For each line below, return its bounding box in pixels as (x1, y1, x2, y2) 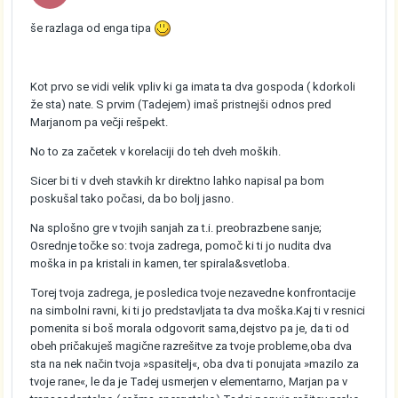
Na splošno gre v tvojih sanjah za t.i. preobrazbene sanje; (30, 221, 322, 235)
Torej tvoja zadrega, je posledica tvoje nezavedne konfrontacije (30, 286, 356, 300)
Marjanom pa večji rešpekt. (30, 115, 169, 130)
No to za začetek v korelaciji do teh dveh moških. (30, 145, 282, 159)
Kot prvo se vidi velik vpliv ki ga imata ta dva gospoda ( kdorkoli (30, 80, 356, 94)
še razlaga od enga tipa (30, 20, 155, 35)
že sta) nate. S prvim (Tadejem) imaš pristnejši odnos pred (30, 98, 332, 112)
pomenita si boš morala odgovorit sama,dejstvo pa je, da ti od (30, 322, 350, 336)
